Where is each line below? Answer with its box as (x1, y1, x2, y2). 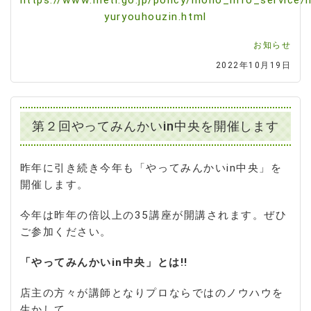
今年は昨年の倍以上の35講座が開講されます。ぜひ (19, 208, 287, 221)
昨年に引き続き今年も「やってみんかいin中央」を (19, 161, 283, 174)
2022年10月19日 (215, 60, 292, 70)
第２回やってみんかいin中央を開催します (31, 118, 280, 134)
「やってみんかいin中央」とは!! (19, 255, 188, 269)
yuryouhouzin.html (104, 10, 207, 23)
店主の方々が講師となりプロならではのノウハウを (19, 286, 284, 299)
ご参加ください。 (19, 225, 112, 238)
